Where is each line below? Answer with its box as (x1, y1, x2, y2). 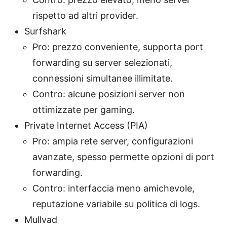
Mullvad (24, 214, 57, 225)
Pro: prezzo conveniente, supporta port (32, 41, 203, 52)
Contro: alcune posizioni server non (32, 88, 185, 99)
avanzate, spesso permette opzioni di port (32, 151, 214, 162)
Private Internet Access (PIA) (24, 120, 148, 131)
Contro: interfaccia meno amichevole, (32, 182, 195, 194)
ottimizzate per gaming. (32, 104, 135, 115)
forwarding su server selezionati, (32, 57, 172, 68)
